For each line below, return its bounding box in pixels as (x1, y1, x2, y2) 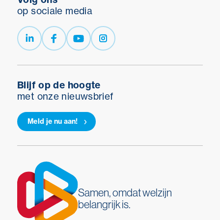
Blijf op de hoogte (17, 79, 101, 91)
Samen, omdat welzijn (78, 186, 172, 199)
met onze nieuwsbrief (17, 90, 114, 102)
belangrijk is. (78, 198, 131, 211)
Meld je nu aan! (27, 116, 78, 126)
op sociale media (17, 4, 93, 17)
